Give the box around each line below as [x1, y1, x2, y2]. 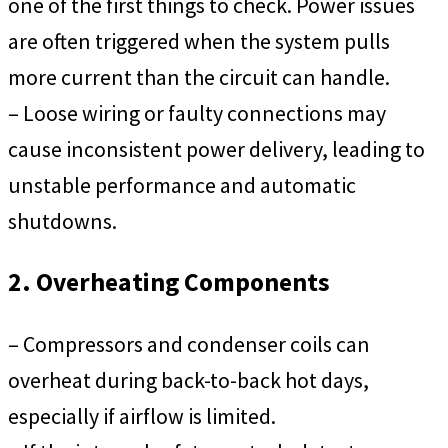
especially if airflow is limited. [8, 401, 276, 430]
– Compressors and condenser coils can [8, 329, 370, 358]
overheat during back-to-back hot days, [8, 365, 369, 394]
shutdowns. [8, 206, 117, 235]
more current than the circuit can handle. [8, 62, 390, 91]
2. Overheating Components [8, 266, 330, 299]
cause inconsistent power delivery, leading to [8, 134, 425, 163]
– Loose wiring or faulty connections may [8, 98, 386, 127]
